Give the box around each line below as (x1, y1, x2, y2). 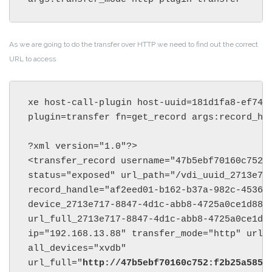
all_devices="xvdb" (28, 243, 132, 254)
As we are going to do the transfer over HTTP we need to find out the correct (9, 39, 258, 49)
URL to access (9, 54, 56, 63)
